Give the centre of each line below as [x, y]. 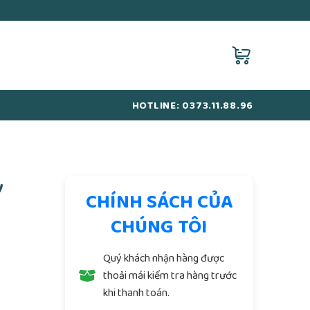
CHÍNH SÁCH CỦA [159, 202]
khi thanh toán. [136, 293]
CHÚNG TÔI [159, 227]
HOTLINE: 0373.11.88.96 [192, 105]
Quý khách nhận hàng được [163, 258]
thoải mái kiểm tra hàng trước [170, 276]
